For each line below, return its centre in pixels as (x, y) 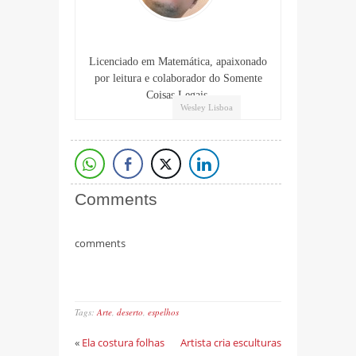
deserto (130, 312)
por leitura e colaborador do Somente (178, 79)
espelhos (163, 312)
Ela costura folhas (123, 343)
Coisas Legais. (178, 95)
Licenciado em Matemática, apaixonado (178, 62)
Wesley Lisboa (207, 108)
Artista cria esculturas (231, 343)
